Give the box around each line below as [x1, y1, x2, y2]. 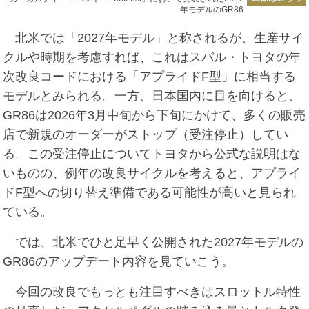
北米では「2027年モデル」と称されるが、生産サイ [3, 30, 304, 45]
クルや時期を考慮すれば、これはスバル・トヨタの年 [3, 50, 301, 64]
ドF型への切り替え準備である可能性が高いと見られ [3, 185, 297, 199]
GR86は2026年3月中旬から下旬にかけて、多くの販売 [3, 108, 306, 122]
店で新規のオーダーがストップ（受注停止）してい [3, 127, 289, 141]
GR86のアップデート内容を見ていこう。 [3, 254, 235, 268]
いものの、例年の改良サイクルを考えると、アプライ [3, 166, 301, 180]
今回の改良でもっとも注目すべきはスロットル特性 [3, 284, 301, 299]
